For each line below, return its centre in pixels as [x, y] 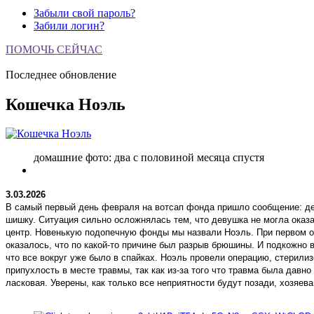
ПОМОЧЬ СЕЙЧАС [54, 49]
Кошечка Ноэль [66, 104]
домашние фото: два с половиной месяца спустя [149, 158]
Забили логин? [69, 25]
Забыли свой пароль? [84, 13]
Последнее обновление [61, 74]
